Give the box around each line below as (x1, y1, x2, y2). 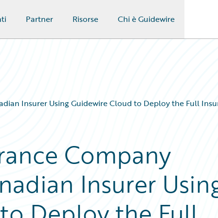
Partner (25, 13, 53, 25)
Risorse (72, 13, 98, 25)
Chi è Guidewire (117, 13, 175, 25)
